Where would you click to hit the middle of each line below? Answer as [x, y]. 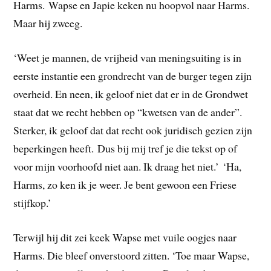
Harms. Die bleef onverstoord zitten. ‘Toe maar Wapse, [132, 255]
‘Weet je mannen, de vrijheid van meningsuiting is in [128, 57]
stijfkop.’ [33, 202]
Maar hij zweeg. [48, 23]
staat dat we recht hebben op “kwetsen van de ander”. [128, 112]
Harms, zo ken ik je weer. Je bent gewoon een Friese [125, 184]
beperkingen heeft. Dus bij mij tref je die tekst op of [126, 148]
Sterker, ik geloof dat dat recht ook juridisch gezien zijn [133, 130]
